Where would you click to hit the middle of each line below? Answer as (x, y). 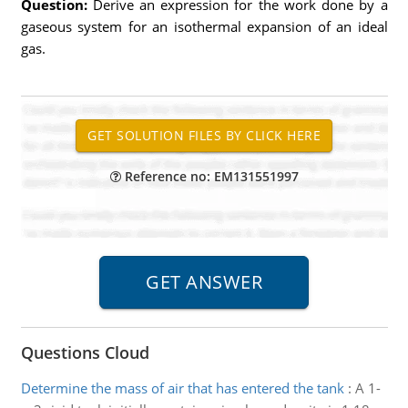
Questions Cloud (85, 352)
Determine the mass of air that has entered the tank (182, 388)
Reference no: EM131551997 (209, 176)
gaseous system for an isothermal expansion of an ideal (204, 26)
